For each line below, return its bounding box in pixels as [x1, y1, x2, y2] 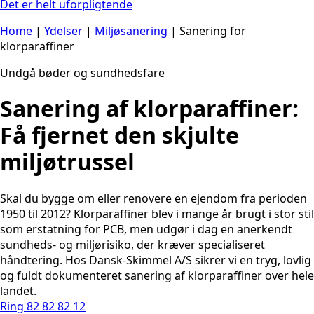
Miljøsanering [95, 22, 168, 39]
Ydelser [44, 22, 83, 39]
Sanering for [179, 22, 246, 39]
